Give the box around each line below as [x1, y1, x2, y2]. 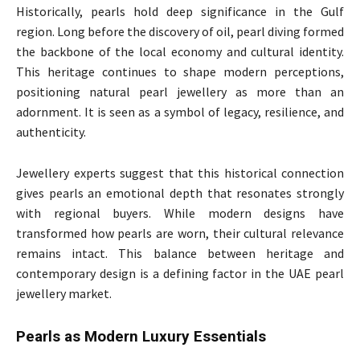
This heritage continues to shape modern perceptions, [16, 63, 344, 80]
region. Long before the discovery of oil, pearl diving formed [16, 22, 344, 39]
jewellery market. [16, 284, 112, 301]
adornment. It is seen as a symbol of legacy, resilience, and [16, 103, 344, 120]
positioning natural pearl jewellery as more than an [16, 83, 344, 100]
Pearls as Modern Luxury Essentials [16, 326, 266, 346]
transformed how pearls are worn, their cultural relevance [16, 224, 344, 241]
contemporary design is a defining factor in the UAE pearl [16, 264, 344, 281]
